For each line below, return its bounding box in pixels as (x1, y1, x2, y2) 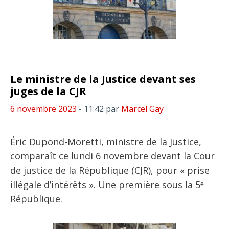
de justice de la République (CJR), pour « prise (10, 164, 210, 176)
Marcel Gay (121, 103, 164, 114)
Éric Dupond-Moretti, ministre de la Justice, (10, 135, 201, 148)
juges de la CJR (10, 84, 86, 98)
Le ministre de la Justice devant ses (10, 72, 196, 86)
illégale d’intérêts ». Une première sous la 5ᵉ (10, 178, 204, 191)
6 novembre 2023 (10, 103, 77, 114)
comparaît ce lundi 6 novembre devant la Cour (10, 150, 215, 162)
